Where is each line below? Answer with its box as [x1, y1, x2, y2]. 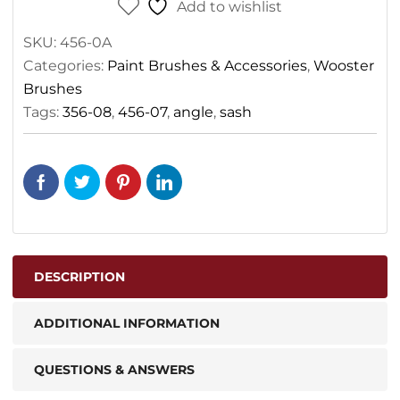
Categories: [23, 57, 107, 74]
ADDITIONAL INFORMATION [34, 315, 220, 331]
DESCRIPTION [34, 269, 125, 285]
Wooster [313, 57, 374, 74]
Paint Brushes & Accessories [107, 57, 307, 74]
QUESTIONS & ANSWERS [34, 362, 195, 378]
